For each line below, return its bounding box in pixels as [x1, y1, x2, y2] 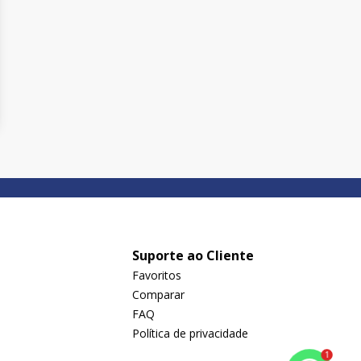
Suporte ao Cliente [132, 247, 254, 264]
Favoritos [132, 268, 181, 283]
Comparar [132, 287, 185, 302]
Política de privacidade [132, 326, 248, 341]
